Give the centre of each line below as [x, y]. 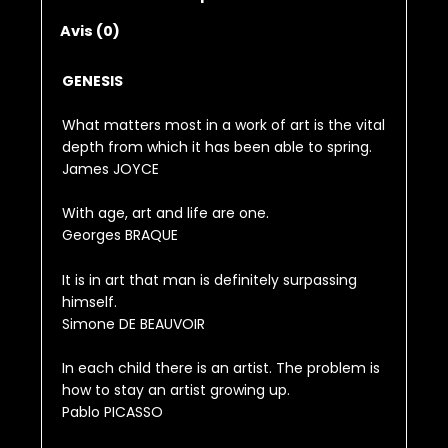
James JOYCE [111, 169]
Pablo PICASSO [113, 412]
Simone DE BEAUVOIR [134, 323]
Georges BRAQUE [120, 235]
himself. [90, 301]
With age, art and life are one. [166, 213]
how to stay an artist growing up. [176, 390]
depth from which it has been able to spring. [217, 147]
